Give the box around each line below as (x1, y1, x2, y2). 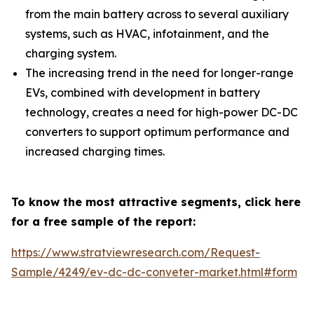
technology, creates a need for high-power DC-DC (25, 105, 298, 119)
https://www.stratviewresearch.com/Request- (11, 245, 260, 259)
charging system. (25, 46, 116, 60)
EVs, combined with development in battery (25, 86, 260, 100)
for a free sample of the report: (11, 214, 196, 228)
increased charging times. (25, 144, 165, 158)
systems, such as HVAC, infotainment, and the (25, 27, 269, 41)
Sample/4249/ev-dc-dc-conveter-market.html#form (11, 265, 297, 279)
